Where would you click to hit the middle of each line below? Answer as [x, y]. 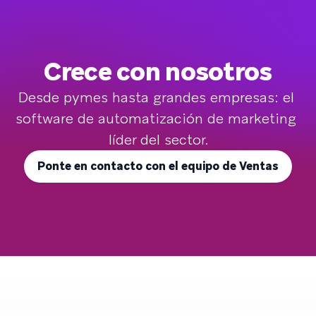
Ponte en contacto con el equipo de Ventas [158, 166]
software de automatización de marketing [158, 118]
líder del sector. [158, 139]
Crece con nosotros [158, 71]
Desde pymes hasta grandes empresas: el [158, 97]
